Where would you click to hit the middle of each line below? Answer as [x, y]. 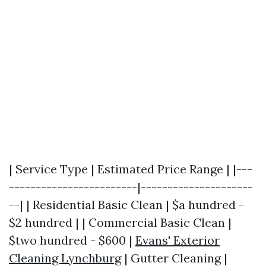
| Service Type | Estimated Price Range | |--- [131, 169]
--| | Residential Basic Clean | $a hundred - [126, 205]
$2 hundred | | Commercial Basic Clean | [120, 222]
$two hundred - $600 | [72, 240]
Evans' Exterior [178, 240]
